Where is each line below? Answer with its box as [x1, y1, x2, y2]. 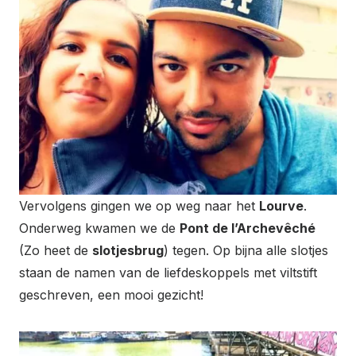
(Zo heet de [19, 242, 92, 258]
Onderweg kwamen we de [19, 219, 180, 236]
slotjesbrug [92, 242, 164, 258]
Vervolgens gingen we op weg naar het [19, 197, 259, 214]
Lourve [259, 197, 304, 214]
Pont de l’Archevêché [180, 219, 315, 236]
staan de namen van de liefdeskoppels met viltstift [19, 264, 317, 281]
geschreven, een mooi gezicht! [19, 286, 203, 303]
